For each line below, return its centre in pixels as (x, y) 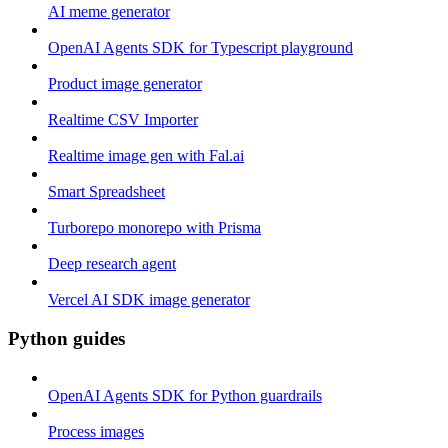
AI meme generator (109, 12)
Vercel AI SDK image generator (149, 300)
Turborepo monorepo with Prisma (154, 228)
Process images (96, 431)
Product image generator (125, 84)
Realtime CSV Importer (123, 120)
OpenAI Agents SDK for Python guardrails (185, 395)
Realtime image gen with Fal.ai (146, 156)
